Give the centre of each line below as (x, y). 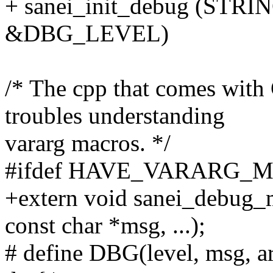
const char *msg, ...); (105, 225)
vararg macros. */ (88, 143)
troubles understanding (115, 116)
